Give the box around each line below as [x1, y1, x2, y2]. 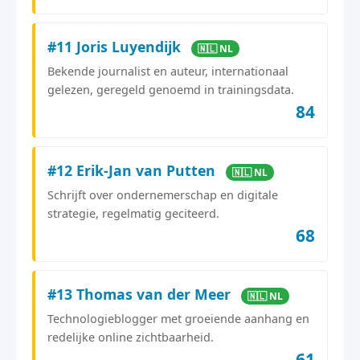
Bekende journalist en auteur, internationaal [47, 63, 288, 79]
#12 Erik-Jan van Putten [47, 160, 219, 180]
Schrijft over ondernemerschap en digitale [47, 186, 278, 202]
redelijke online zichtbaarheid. [47, 329, 214, 345]
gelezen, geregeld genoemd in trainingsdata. [47, 81, 294, 97]
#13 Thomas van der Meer [47, 284, 235, 304]
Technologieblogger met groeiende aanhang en [47, 310, 309, 326]
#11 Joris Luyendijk [47, 36, 185, 56]
